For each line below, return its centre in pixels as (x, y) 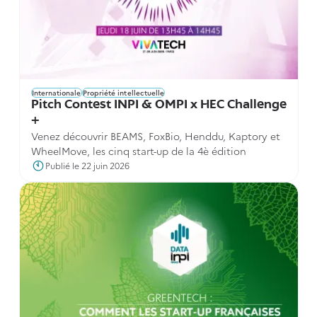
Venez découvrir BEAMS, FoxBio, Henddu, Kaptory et (155, 136)
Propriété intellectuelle (123, 92)
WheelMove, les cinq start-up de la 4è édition (138, 150)
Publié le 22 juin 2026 (87, 165)
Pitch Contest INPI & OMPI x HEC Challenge (158, 105)
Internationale (56, 92)
